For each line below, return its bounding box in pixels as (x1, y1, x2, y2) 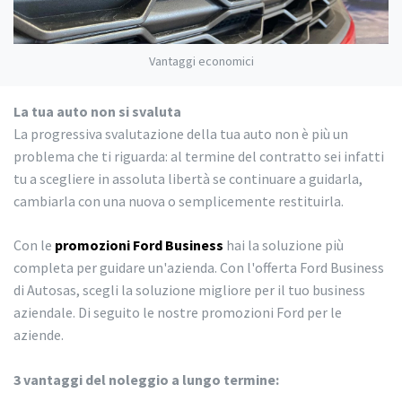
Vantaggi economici (148, 52, 254, 69)
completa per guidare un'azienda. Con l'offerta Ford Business (13, 258, 384, 276)
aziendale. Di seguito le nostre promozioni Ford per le (13, 302, 342, 321)
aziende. (13, 325, 64, 344)
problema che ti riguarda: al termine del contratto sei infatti (13, 146, 384, 165)
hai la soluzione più (223, 235, 344, 254)
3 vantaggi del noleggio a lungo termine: (13, 370, 279, 389)
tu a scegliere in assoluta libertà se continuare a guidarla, (13, 169, 363, 188)
